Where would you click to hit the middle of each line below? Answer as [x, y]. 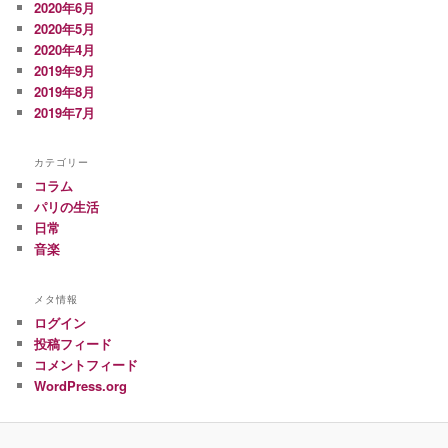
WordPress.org [81, 385]
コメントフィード [86, 364]
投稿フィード [73, 343]
